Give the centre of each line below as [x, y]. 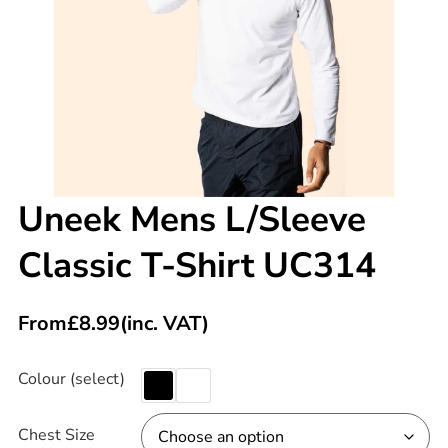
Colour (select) [71, 378]
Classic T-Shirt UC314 [196, 265]
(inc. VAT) [164, 323]
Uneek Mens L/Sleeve [191, 219]
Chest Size [56, 434]
